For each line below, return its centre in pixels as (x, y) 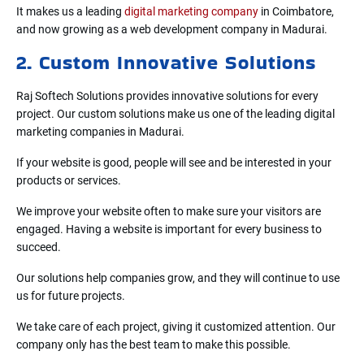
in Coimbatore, (296, 11)
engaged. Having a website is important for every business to (169, 229)
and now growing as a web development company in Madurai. (172, 29)
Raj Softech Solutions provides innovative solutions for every (167, 95)
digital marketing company (191, 11)
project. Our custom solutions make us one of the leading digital (175, 113)
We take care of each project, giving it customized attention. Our (176, 326)
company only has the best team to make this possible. (154, 344)
